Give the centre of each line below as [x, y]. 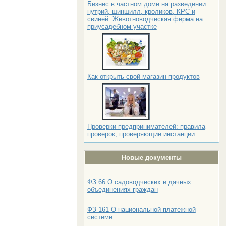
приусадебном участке [122, 26]
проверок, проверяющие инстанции [141, 134]
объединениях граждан [122, 189]
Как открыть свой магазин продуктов [143, 76]
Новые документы [151, 158]
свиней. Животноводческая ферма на [145, 19]
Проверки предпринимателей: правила [146, 126]
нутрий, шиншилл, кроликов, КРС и [141, 11]
